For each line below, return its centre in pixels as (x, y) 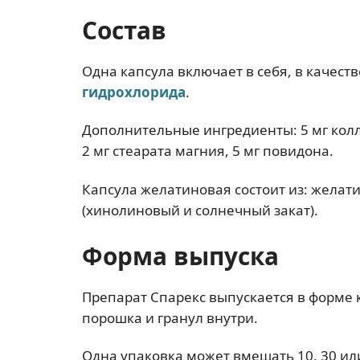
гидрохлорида (134, 92)
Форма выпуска (180, 256)
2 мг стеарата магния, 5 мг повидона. (208, 151)
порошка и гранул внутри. (170, 317)
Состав (124, 30)
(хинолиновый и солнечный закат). (200, 210)
